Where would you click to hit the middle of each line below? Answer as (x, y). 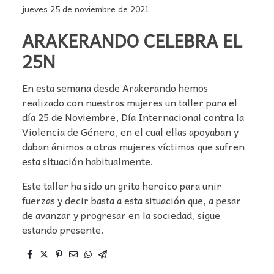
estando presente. (63, 230)
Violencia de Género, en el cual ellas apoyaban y (130, 132)
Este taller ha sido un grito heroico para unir (122, 186)
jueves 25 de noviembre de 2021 (86, 9)
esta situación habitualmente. (88, 161)
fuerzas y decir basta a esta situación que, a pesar (131, 200)
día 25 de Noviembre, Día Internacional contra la (133, 117)
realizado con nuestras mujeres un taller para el (130, 102)
